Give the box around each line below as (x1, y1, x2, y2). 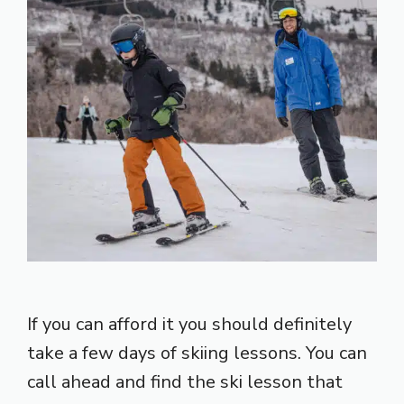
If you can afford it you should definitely (27, 311, 352, 336)
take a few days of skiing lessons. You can (27, 340, 367, 365)
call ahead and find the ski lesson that (27, 369, 343, 394)
